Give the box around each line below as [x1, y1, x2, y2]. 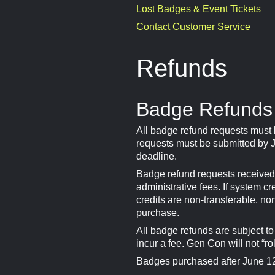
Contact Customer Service [136, 21, 250, 32]
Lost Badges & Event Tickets [136, 4, 261, 14]
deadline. [136, 151, 177, 161]
